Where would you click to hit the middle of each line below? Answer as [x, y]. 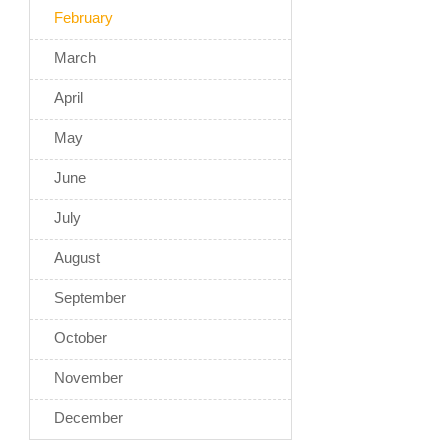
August [76, 258]
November [88, 378]
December [88, 418]
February [83, 18]
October [80, 338]
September [89, 298]
